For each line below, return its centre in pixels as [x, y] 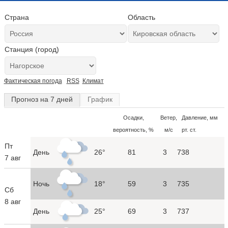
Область [141, 17]
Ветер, [169, 117]
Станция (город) [32, 49]
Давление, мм [199, 117]
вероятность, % [133, 130]
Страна [17, 17]
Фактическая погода [33, 81]
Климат [93, 81]
